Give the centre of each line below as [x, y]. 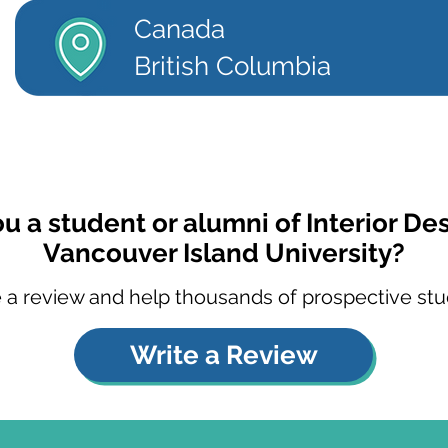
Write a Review [223, 355]
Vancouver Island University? [224, 253]
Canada [179, 29]
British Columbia [232, 66]
